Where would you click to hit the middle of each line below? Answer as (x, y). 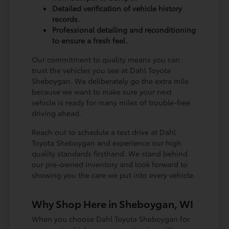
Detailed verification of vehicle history (117, 8)
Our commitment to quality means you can (106, 60)
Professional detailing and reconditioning (124, 30)
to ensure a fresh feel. (90, 41)
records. (66, 19)
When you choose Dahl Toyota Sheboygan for (111, 219)
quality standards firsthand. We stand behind (110, 154)
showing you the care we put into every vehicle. (114, 175)
